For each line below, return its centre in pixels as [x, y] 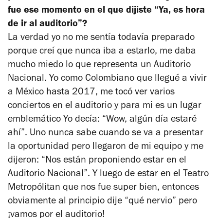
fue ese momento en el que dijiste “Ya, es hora [106, 11]
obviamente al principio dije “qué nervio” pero [102, 202]
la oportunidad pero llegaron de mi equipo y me [106, 148]
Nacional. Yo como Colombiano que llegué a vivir [107, 80]
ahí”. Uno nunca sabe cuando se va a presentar [106, 134]
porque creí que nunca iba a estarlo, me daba [102, 52]
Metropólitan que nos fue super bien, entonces [103, 189]
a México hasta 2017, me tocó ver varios [91, 93]
